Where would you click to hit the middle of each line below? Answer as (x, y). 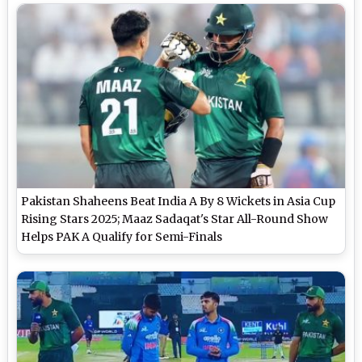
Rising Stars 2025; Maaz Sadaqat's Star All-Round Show (175, 219)
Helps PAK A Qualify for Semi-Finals (122, 237)
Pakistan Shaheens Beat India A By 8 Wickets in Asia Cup (179, 202)
